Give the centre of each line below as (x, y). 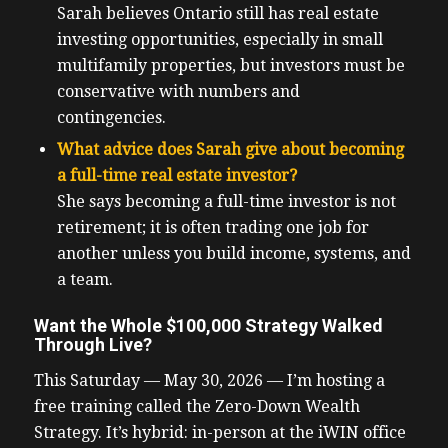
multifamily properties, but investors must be (230, 66)
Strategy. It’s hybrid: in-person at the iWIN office (219, 432)
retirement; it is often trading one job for (212, 228)
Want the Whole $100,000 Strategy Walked (208, 326)
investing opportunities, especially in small (219, 40)
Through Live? (92, 345)
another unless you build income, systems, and (233, 254)
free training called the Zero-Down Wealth (196, 406)
